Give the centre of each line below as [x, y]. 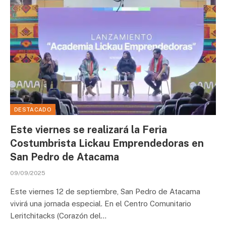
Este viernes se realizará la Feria [89, 130]
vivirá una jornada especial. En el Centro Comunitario [101, 204]
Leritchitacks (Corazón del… [58, 216]
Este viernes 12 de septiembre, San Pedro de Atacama [105, 191]
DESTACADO [33, 109]
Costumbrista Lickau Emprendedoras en [107, 143]
